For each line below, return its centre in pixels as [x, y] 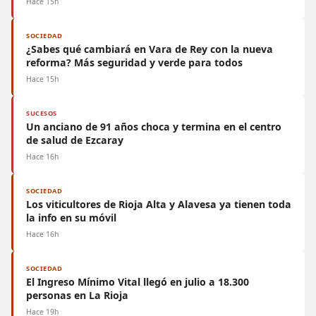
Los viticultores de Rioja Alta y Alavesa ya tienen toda [159, 204]
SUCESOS [42, 113]
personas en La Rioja [77, 295]
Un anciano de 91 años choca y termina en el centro [154, 127]
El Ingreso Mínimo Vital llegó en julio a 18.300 [138, 282]
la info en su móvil [71, 218]
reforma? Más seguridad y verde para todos [134, 62]
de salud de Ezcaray [75, 140]
